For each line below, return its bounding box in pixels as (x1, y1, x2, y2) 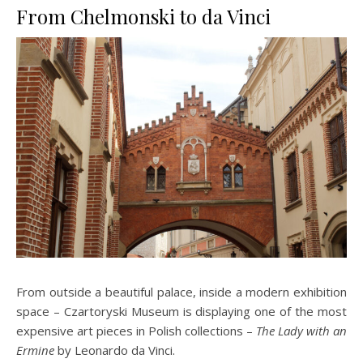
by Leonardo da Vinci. (54, 341, 175, 358)
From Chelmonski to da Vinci (16, 3, 271, 30)
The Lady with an (256, 322, 347, 339)
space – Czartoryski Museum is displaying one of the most (16, 302, 347, 319)
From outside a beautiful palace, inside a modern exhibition (16, 283, 347, 300)
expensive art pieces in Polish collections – (16, 322, 256, 339)
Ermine (16, 341, 54, 358)
